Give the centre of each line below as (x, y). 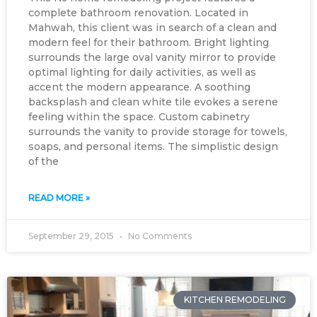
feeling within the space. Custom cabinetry (139, 117)
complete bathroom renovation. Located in (138, 13)
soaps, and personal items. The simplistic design (153, 146)
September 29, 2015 (72, 236)
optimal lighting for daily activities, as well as (142, 72)
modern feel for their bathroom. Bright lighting (149, 42)
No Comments (159, 236)
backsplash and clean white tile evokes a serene (153, 102)
